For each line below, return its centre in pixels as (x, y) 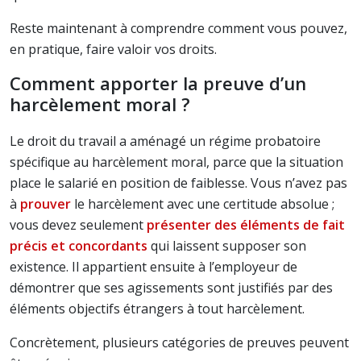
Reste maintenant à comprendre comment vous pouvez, (178, 28)
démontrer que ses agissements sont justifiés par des (171, 288)
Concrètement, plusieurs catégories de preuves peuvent (179, 342)
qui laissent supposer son (227, 246)
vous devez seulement (78, 225)
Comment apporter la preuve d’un (158, 83)
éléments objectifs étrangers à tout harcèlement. (157, 309)
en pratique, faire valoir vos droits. (113, 49)
